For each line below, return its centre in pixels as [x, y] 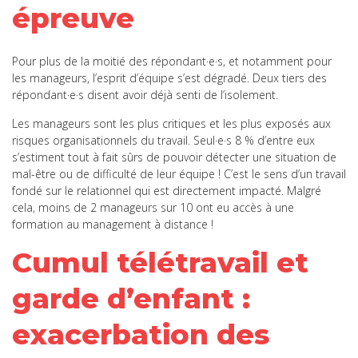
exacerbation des [141, 334]
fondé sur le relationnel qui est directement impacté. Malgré [167, 190]
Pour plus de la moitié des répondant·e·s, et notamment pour [172, 61]
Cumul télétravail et [160, 262]
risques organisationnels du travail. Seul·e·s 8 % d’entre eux [163, 140]
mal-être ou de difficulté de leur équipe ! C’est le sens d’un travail [179, 173]
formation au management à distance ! [114, 224]
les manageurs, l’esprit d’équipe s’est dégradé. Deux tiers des [169, 78]
